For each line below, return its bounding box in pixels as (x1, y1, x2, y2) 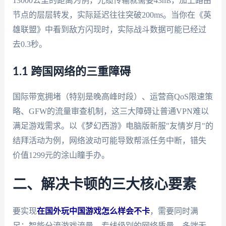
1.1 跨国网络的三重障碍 (12, 66, 131, 78)
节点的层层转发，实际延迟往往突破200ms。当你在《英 (12, 10, 211, 19)
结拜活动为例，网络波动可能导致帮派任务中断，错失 (12, 136, 206, 145)
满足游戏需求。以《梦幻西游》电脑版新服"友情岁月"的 (12, 122, 213, 131)
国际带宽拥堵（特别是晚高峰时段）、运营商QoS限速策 (12, 92, 213, 101)
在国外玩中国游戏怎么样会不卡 (36, 206, 150, 215)
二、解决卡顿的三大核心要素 (12, 177, 196, 192)
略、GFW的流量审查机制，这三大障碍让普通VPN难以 (12, 107, 209, 116)
